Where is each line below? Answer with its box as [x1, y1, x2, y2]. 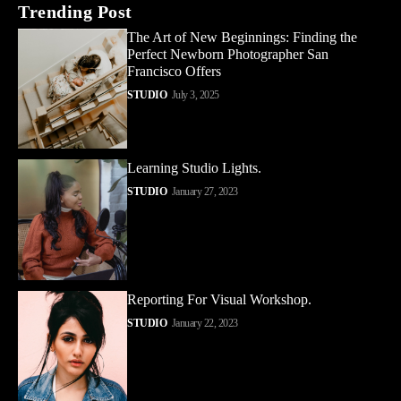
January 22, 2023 [171, 317, 238, 330]
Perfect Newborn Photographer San [127, 46, 329, 62]
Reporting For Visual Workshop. [127, 292, 312, 308]
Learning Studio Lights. [127, 160, 262, 176]
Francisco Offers [127, 63, 222, 79]
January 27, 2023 [171, 185, 238, 199]
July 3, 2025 [171, 88, 219, 101]
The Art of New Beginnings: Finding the [127, 29, 358, 45]
